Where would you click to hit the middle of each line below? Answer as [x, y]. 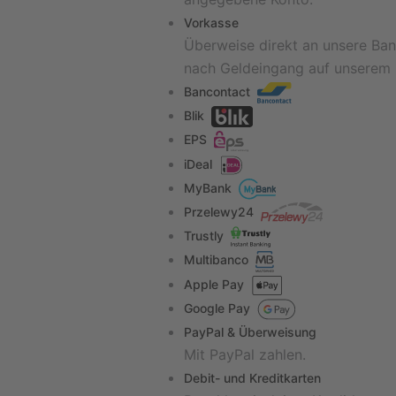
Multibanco [216, 260]
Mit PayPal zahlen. [245, 354]
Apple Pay [214, 284]
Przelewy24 [219, 211]
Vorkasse [211, 23]
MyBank [208, 187]
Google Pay [217, 308]
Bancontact [217, 91]
